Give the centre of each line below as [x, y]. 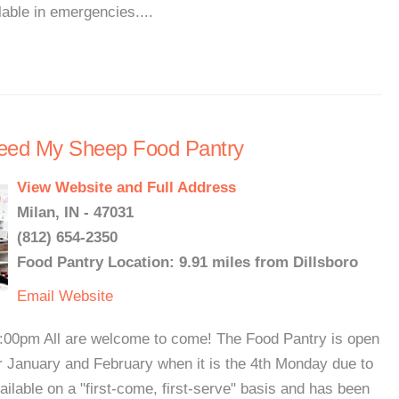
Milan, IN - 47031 [75, 212]
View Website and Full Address [126, 187]
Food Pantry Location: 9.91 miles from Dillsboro [187, 262]
